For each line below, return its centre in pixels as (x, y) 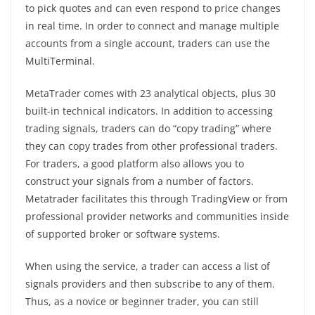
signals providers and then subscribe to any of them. (150, 283)
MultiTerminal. (60, 60)
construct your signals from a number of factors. (140, 181)
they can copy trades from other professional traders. (152, 146)
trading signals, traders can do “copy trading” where (148, 128)
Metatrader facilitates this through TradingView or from (156, 198)
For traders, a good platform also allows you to (135, 163)
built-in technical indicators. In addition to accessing (149, 110)
